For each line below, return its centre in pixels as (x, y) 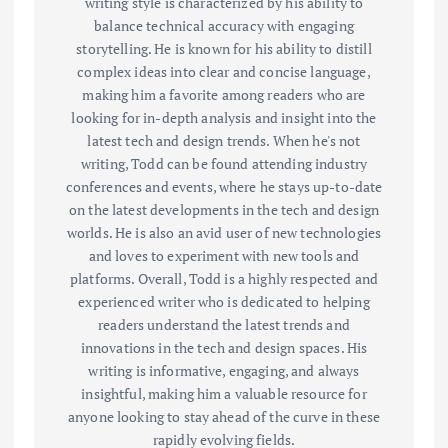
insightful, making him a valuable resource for (224, 394)
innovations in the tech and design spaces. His (224, 348)
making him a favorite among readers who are (224, 95)
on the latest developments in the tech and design (224, 210)
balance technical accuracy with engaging (224, 26)
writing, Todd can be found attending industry (224, 164)
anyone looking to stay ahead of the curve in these (224, 417)
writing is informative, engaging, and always (224, 371)
